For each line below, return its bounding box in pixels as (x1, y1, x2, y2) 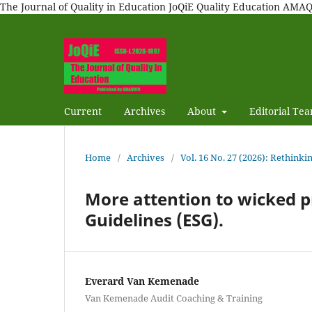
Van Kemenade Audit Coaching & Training (85, 291, 263, 304)
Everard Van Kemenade (85, 274, 199, 288)
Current (64, 104, 102, 118)
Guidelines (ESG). (85, 208, 224, 231)
